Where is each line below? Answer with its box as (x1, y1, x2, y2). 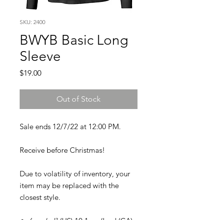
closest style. (20, 192, 60, 202)
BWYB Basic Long (20, 32, 128, 48)
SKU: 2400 (20, 18, 45, 26)
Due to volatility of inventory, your (20, 169, 130, 178)
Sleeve (20, 48, 61, 64)
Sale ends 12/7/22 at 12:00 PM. (20, 122, 121, 131)
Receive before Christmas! (20, 145, 105, 155)
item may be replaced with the (20, 181, 119, 190)
